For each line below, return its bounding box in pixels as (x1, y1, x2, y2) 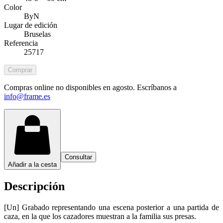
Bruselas (24, 29, 51, 38)
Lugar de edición (4, 20, 57, 29)
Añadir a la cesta (8, 160, 57, 168)
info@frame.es (4, 92, 50, 101)
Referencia (4, 38, 38, 47)
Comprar (8, 66, 32, 74)
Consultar (65, 153, 92, 161)
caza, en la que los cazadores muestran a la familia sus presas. (4, 212, 196, 221)
